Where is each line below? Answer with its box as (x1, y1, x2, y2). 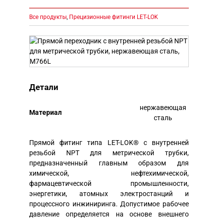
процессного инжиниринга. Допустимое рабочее (29, 200, 189, 208)
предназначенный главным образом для (29, 159, 189, 167)
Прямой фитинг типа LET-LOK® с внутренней (29, 139, 189, 147)
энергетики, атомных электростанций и (29, 190, 189, 198)
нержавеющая (140, 104, 186, 112)
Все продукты (29, 14, 67, 21)
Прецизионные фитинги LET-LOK (69, 14, 158, 21)
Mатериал (29, 109, 62, 117)
